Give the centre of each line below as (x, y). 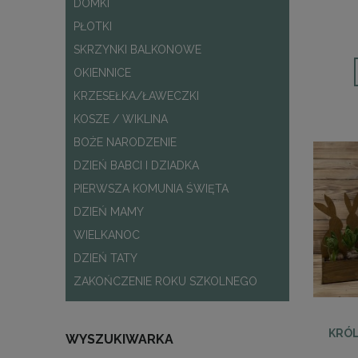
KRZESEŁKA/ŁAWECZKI (136, 96)
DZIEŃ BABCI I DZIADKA (136, 166)
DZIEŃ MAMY (109, 212)
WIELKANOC (107, 235)
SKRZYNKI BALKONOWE (137, 50)
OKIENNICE (102, 73)
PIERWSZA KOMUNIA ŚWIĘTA (151, 189)
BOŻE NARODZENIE (125, 143)
